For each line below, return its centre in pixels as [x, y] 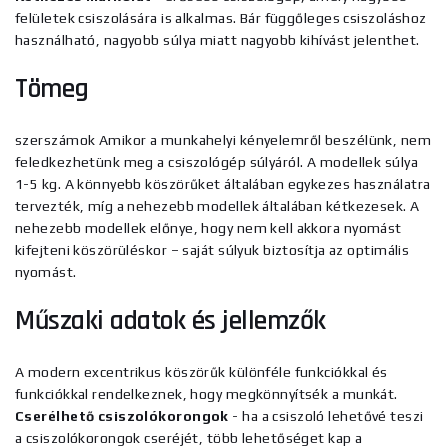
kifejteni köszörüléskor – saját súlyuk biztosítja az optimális [212, 250]
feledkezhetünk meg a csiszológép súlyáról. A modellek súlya [216, 162]
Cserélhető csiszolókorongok [122, 416]
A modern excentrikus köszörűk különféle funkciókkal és [201, 372]
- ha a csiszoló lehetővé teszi [326, 416]
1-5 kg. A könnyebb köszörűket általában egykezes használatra [223, 184]
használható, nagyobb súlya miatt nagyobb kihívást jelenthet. [217, 40]
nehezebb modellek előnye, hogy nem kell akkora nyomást [208, 228]
